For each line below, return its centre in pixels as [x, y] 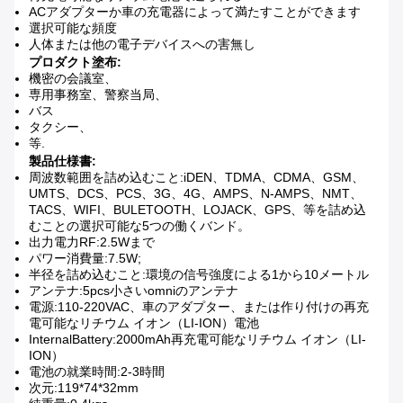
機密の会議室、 [73, 79]
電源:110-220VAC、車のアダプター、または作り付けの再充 [199, 307]
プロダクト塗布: [75, 63]
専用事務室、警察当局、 [98, 95]
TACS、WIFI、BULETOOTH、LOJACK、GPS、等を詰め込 [197, 210]
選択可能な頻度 [73, 28]
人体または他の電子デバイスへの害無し [142, 45]
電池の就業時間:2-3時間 [97, 372]
